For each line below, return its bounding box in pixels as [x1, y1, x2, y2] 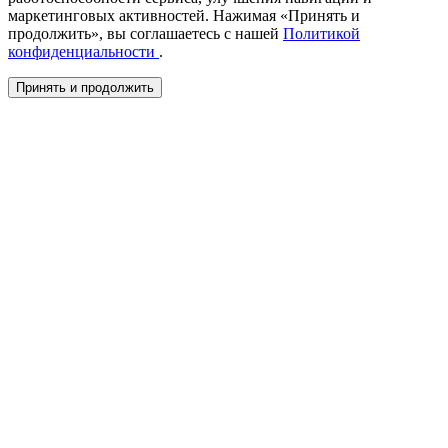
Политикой [283, 25, 360, 43]
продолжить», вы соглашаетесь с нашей [8, 25, 283, 43]
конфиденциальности [8, 43, 159, 61]
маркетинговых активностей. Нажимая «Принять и [8, 7, 360, 25]
